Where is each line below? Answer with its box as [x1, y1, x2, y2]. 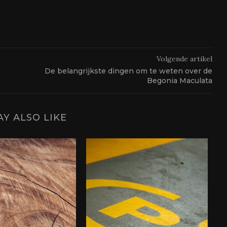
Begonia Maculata [146, 76, 212, 86]
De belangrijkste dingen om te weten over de [44, 66, 212, 76]
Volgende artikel [156, 54, 212, 64]
